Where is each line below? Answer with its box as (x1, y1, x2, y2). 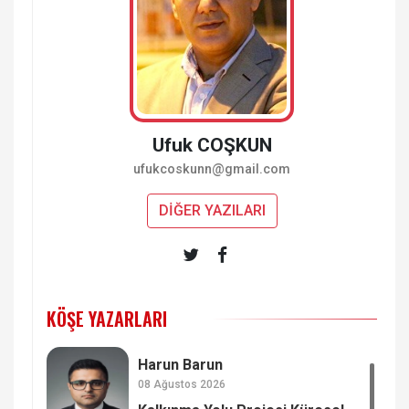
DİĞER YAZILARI (158, 201, 266, 219)
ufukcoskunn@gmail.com (133, 161, 290, 177)
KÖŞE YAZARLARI (47, 304, 167, 332)
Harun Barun (138, 356, 223, 374)
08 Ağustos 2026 (138, 378, 225, 392)
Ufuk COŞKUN (152, 133, 272, 156)
